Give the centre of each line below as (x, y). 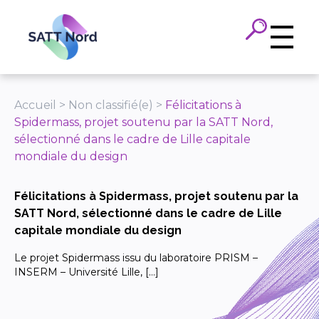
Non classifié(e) (111, 105)
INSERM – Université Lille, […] (87, 272)
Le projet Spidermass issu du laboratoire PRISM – (136, 258)
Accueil (35, 105)
